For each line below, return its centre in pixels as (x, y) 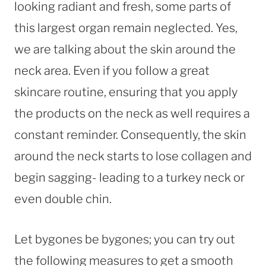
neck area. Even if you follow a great (112, 70)
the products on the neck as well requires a (132, 113)
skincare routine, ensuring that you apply (126, 92)
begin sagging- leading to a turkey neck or (129, 177)
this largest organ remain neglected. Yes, (126, 28)
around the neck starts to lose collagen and (133, 156)
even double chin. (64, 199)
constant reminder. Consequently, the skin (130, 134)
